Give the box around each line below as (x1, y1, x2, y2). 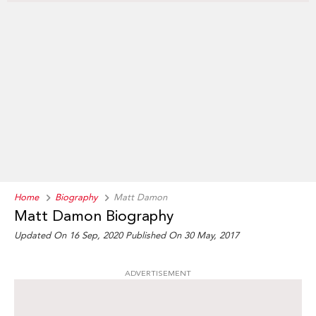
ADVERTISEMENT (125, 269, 191, 279)
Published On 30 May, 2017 (126, 230, 239, 241)
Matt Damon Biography (14, 207, 174, 225)
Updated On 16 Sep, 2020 (14, 230, 126, 241)
